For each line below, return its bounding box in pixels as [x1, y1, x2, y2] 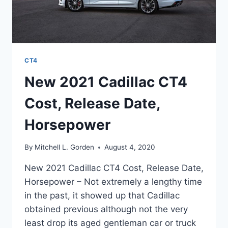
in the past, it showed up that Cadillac [24, 190, 180, 201]
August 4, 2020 [104, 143, 156, 152]
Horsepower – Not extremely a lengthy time [24, 177, 202, 187]
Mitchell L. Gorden [35, 143, 95, 152]
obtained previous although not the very [24, 204, 188, 215]
